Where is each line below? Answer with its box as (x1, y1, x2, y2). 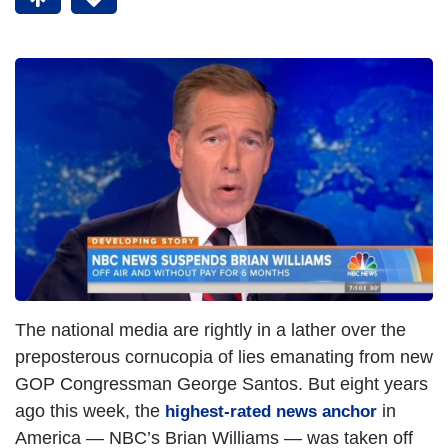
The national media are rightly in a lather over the (15, 319, 406, 340)
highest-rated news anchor (165, 401, 377, 421)
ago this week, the (15, 400, 165, 421)
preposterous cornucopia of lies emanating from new (15, 346, 433, 367)
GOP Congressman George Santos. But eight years (15, 373, 428, 394)
